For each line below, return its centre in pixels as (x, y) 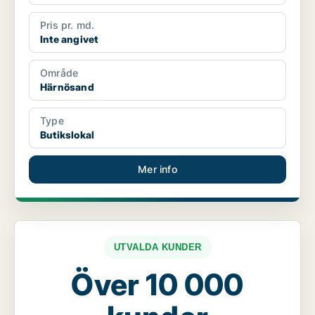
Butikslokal (67, 135)
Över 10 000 (157, 285)
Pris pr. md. (67, 25)
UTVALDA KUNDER (157, 247)
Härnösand (67, 87)
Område (59, 73)
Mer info (157, 169)
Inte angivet (69, 39)
